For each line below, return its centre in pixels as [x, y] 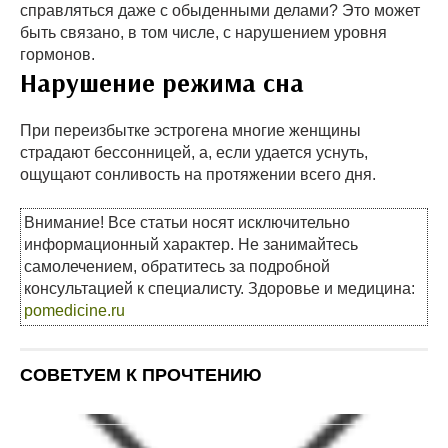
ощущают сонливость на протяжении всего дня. [200, 174]
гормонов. [57, 54]
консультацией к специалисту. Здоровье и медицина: [219, 288]
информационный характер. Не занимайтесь [191, 244]
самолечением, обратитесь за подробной [177, 266]
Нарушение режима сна [162, 82]
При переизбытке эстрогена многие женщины [190, 130]
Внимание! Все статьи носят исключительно [187, 222]
